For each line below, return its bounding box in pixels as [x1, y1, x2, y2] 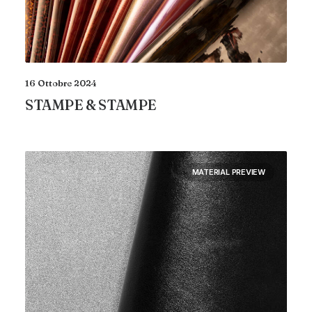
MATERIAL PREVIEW [192, 167, 265, 177]
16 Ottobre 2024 [25, 77, 97, 88]
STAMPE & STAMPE [25, 95, 157, 114]
